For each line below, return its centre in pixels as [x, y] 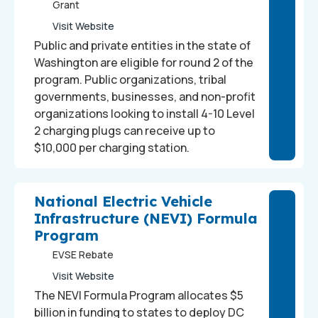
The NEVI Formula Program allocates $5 [139, 295]
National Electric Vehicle [123, 201]
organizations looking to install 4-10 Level [144, 114]
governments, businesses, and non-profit [145, 97]
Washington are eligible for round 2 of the [144, 62]
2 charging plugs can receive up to [125, 131]
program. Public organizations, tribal [130, 79]
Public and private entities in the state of [142, 45]
